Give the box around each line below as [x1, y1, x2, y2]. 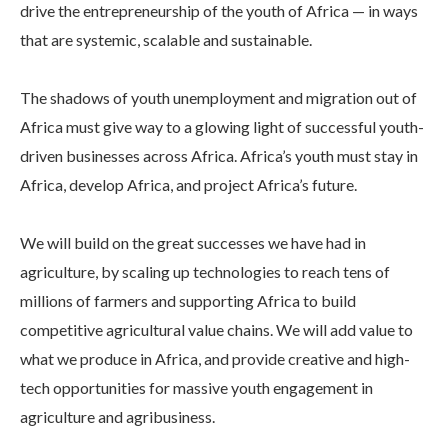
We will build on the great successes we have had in [20, 232, 366, 252]
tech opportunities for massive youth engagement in [20, 377, 373, 397]
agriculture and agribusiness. [20, 406, 215, 426]
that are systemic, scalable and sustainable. [20, 29, 312, 49]
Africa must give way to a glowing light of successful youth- [20, 116, 424, 136]
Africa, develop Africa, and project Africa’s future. [20, 174, 357, 194]
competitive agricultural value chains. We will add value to [20, 319, 413, 339]
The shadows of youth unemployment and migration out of [20, 87, 417, 107]
